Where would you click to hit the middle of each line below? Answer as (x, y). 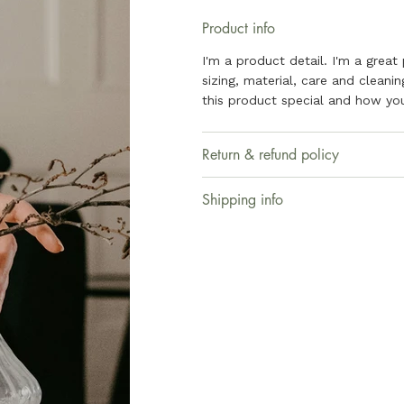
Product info (239, 28)
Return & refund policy (271, 154)
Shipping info (243, 199)
